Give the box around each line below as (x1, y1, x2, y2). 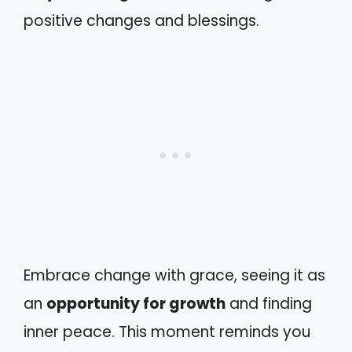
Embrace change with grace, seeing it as (24, 265, 325, 286)
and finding (225, 293, 312, 314)
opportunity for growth (46, 293, 225, 314)
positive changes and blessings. (24, 9, 259, 31)
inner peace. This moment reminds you (24, 321, 310, 343)
